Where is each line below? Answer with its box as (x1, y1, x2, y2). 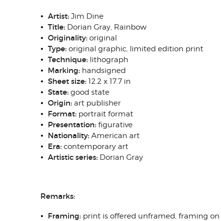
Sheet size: (48, 76, 88, 86)
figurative (98, 120, 133, 129)
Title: (48, 22, 65, 32)
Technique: (48, 55, 88, 64)
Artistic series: (48, 152, 100, 162)
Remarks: (40, 191, 75, 201)
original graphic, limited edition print (67, 44, 203, 53)
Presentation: (48, 120, 98, 129)
